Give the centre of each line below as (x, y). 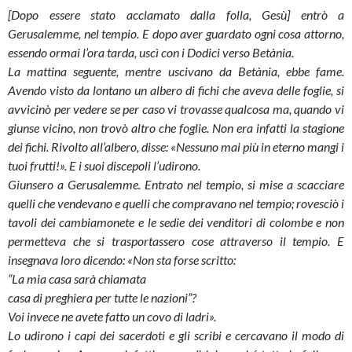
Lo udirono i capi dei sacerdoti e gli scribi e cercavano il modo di (176, 335)
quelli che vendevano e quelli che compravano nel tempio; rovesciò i (176, 203)
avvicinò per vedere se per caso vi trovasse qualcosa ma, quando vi (176, 109)
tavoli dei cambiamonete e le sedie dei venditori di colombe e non (176, 222)
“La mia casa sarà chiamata (77, 279)
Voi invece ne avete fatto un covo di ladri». (112, 316)
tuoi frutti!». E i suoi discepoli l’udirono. (104, 165)
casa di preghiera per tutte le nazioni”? (102, 297)
